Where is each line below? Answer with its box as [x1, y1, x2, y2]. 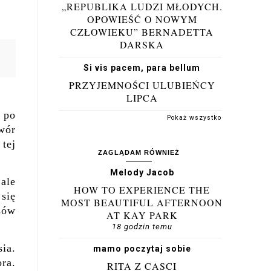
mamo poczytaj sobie [93, 244, 191, 253]
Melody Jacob [109, 168, 174, 177]
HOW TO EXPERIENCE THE [74, 183, 210, 196]
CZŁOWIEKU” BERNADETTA [70, 25, 214, 38]
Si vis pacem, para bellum [83, 63, 200, 73]
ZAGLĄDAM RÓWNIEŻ [98, 149, 180, 156]
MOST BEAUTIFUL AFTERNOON [61, 196, 223, 209]
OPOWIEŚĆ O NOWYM [87, 13, 197, 25]
